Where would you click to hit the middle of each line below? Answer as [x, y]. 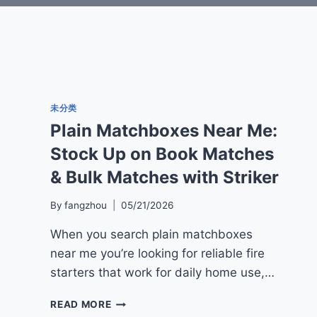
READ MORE [81, 305]
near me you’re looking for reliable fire [158, 254]
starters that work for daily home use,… [163, 273]
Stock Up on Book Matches [162, 154]
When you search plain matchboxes [152, 235]
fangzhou [86, 206]
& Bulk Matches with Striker [165, 177]
